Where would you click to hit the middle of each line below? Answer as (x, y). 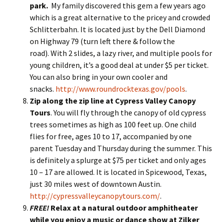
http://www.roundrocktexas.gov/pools (120, 89)
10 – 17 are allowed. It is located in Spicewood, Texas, (118, 172)
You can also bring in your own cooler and (99, 77)
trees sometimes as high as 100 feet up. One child (113, 124)
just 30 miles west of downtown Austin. (96, 184)
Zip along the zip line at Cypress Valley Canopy (113, 101)
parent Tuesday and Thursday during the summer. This (121, 148)
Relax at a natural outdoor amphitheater (124, 208)
